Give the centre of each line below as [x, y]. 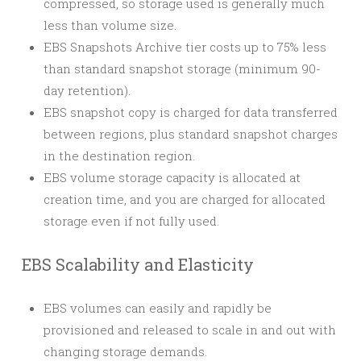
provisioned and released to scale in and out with [190, 330]
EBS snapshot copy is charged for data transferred [191, 112]
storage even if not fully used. [131, 221]
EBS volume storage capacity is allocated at [172, 177]
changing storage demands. [125, 351]
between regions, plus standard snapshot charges [191, 134]
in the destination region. [119, 156]
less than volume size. [110, 25]
